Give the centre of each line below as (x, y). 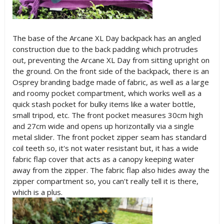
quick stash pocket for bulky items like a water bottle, (104, 104)
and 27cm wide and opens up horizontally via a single (103, 126)
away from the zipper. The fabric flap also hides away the (111, 170)
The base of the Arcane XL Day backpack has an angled (106, 38)
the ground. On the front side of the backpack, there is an (110, 71)
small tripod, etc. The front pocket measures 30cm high (107, 115)
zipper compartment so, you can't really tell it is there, (105, 181)
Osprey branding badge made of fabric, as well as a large (110, 82)
